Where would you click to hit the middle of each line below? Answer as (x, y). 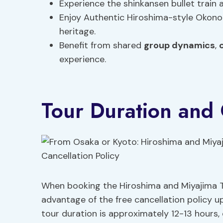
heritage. (77, 31)
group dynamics (179, 45)
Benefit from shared (102, 45)
